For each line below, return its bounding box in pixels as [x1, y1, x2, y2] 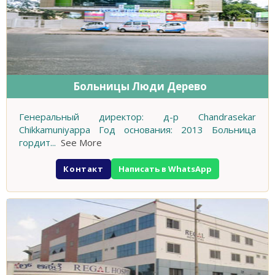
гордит [19, 136, 50, 149]
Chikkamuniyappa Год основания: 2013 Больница [19, 123, 256, 136]
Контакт [63, 163, 104, 174]
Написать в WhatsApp [118, 163, 212, 175]
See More [61, 136, 102, 149]
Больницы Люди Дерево [72, 79, 207, 94]
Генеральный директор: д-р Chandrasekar [19, 110, 256, 123]
